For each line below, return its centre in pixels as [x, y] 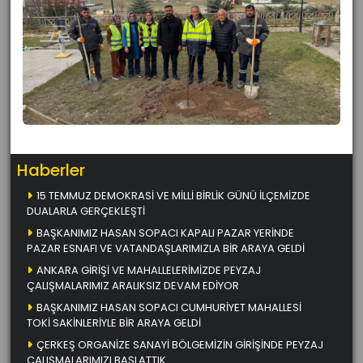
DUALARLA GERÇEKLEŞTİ [86, 211]
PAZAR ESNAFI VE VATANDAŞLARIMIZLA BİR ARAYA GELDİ [166, 248]
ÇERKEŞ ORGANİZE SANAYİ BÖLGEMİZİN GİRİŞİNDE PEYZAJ [180, 344]
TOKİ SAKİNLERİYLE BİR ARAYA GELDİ [114, 322]
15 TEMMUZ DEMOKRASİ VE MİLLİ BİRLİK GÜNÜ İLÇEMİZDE [173, 195]
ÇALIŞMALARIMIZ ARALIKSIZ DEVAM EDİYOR [133, 285]
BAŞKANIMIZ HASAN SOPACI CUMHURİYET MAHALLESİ [169, 307]
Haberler [51, 170]
